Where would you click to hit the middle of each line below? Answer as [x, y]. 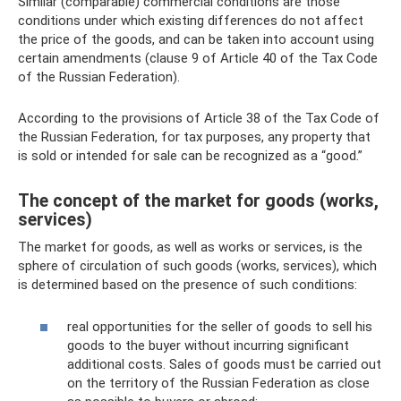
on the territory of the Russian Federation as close [218, 383]
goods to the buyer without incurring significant [208, 345]
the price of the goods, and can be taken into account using [196, 39]
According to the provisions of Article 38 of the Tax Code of [199, 118]
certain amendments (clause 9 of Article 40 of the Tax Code [198, 58]
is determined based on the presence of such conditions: [188, 285]
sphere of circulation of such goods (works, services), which [197, 266]
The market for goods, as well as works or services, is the [190, 247]
